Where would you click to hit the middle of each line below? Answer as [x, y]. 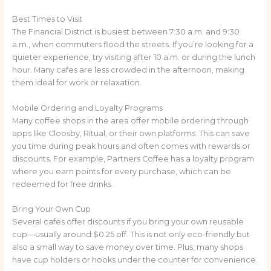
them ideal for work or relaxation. [77, 83]
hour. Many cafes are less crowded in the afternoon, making [128, 70]
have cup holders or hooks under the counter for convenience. [135, 260]
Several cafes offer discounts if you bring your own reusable [128, 222]
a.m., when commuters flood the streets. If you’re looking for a [132, 45]
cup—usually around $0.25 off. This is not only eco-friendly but [131, 235]
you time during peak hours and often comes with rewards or [131, 146]
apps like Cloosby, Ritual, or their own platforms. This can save [131, 133]
